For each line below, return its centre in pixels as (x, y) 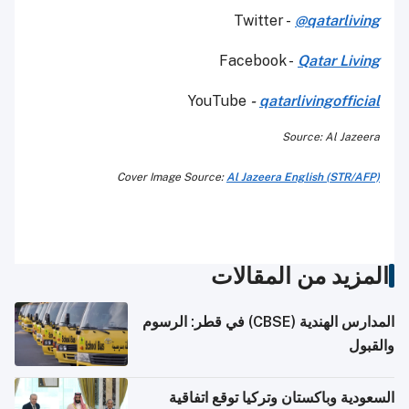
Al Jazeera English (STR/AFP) (303, 178)
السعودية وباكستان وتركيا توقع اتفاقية (282, 398)
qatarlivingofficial (320, 101)
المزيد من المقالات (300, 276)
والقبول (372, 346)
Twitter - (264, 21)
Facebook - (258, 61)
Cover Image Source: (172, 178)
